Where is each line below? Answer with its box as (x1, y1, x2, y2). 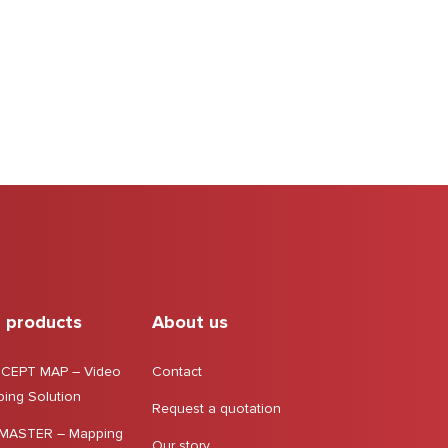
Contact (152, 363, 202, 380)
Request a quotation (152, 400, 281, 417)
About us (152, 311, 228, 333)
